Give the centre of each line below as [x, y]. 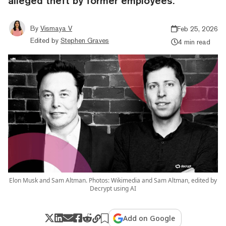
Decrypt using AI [113, 188]
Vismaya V [56, 28]
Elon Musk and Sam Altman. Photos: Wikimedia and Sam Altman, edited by [113, 180]
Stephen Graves [85, 40]
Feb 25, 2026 [197, 29]
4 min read [194, 42]
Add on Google [149, 218]
